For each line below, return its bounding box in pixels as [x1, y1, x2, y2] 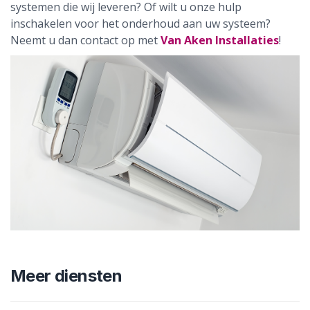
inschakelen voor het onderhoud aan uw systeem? [10, 16, 271, 31]
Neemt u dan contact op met [10, 33, 161, 48]
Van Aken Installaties [161, 33, 279, 48]
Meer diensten [10, 265, 122, 286]
